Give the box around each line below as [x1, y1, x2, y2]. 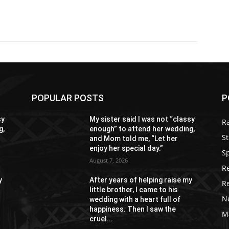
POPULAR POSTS [32, 92, 104, 103]
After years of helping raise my [89, 175, 193, 184]
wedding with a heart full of [89, 195, 181, 203]
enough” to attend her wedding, [89, 124, 195, 133]
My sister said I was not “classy [89, 114, 195, 123]
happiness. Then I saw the [89, 204, 176, 213]
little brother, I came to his [89, 185, 178, 194]
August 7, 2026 [89, 156, 128, 164]
